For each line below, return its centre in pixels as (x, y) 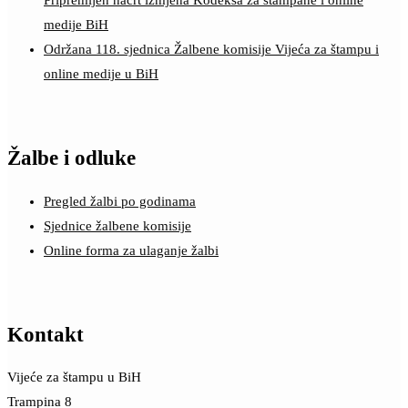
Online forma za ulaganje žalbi (131, 250)
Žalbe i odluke (71, 158)
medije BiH (76, 25)
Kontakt (46, 334)
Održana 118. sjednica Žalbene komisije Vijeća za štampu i (211, 50)
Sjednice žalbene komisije (117, 225)
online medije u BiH (101, 74)
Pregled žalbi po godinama (120, 201)
